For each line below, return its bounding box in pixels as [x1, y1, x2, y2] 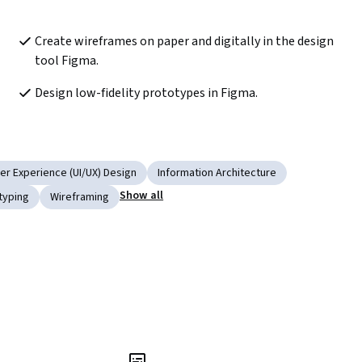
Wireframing [50, 188, 109, 205]
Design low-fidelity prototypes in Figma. [34, 83, 260, 102]
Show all [120, 187, 164, 204]
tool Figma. [34, 51, 99, 69]
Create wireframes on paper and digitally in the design [34, 32, 334, 50]
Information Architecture [158, 164, 276, 181]
